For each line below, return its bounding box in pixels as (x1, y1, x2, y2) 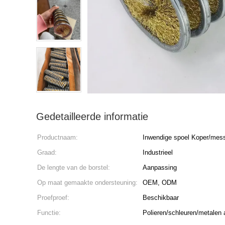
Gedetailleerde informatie (36, 111, 148, 122)
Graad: (37, 149, 57, 156)
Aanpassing (143, 164, 177, 171)
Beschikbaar (143, 194, 179, 201)
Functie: (37, 209, 61, 216)
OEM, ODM (143, 179, 177, 186)
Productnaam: (37, 134, 78, 141)
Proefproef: (37, 194, 69, 201)
